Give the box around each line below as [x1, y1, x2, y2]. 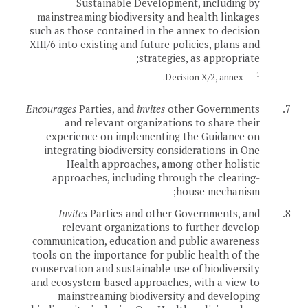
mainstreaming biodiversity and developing [58, 289, 260, 303]
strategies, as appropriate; [139, 50, 260, 65]
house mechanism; [176, 184, 260, 199]
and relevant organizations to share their [65, 115, 260, 130]
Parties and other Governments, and [87, 206, 260, 221]
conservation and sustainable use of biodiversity [32, 261, 260, 276]
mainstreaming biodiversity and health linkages [37, 9, 260, 23]
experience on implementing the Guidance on [46, 129, 260, 144]
